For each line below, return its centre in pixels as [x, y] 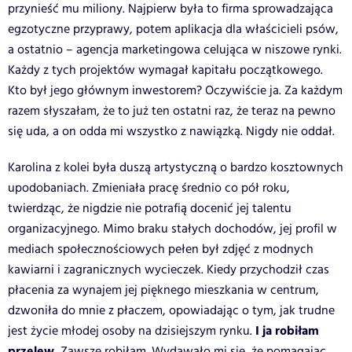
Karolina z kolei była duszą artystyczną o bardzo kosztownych [176, 167]
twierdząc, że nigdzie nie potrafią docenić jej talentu [150, 208]
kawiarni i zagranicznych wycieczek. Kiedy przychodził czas [169, 269]
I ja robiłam [286, 331]
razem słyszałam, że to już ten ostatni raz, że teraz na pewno [172, 111]
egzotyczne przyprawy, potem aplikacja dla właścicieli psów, [173, 29]
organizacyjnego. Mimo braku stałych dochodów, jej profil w [172, 229]
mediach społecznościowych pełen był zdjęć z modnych [161, 249]
